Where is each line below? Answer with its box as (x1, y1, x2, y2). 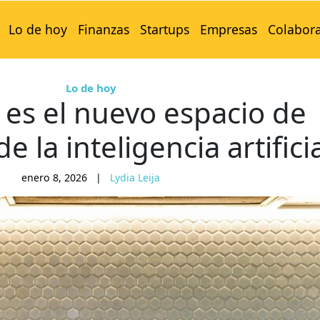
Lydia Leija (110, 171, 160, 185)
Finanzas (77, 21, 129, 39)
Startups (139, 21, 189, 39)
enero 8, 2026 (21, 171, 87, 185)
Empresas (199, 21, 257, 39)
